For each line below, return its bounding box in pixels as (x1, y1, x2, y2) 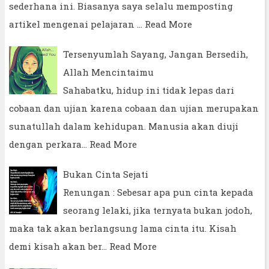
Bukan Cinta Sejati (63, 168, 148, 181)
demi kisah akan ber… (9, 240, 107, 253)
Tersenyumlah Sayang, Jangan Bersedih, (63, 48, 248, 61)
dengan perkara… (9, 138, 87, 151)
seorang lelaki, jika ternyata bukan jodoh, (63, 204, 252, 217)
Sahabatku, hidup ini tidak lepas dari (63, 84, 234, 97)
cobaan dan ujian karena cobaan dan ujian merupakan (9, 102, 259, 115)
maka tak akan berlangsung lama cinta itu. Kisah (9, 222, 237, 235)
